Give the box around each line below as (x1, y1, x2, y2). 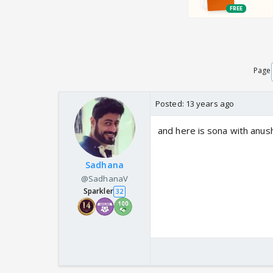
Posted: (155, 98, 186, 110)
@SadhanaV (81, 173, 128, 185)
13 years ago (185, 98, 235, 110)
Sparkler (83, 186, 113, 197)
